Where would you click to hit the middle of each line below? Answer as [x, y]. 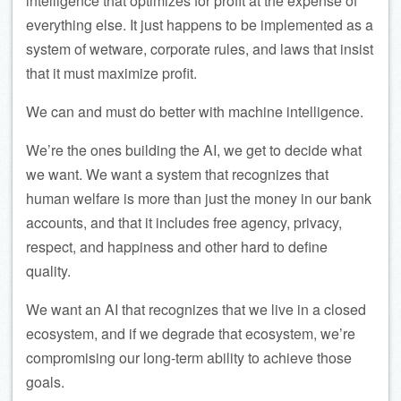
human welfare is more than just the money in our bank [199, 198]
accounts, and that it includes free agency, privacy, [184, 222]
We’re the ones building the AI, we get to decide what [194, 149]
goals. [45, 381]
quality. [48, 270]
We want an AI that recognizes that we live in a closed [196, 309]
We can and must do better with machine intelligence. [195, 111]
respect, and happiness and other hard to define [177, 246]
